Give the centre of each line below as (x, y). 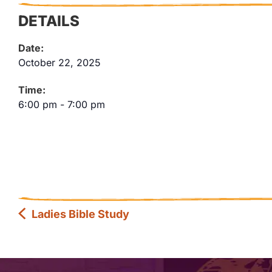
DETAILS (49, 21)
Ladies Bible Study (79, 214)
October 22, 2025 (59, 62)
